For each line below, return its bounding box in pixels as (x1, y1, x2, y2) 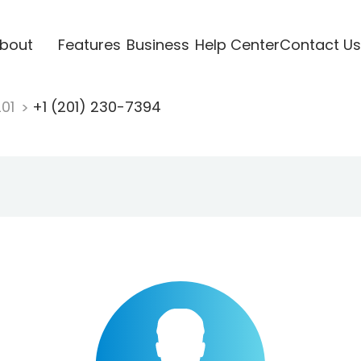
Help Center (194, 34, 280, 55)
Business (126, 34, 189, 55)
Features (57, 34, 121, 55)
